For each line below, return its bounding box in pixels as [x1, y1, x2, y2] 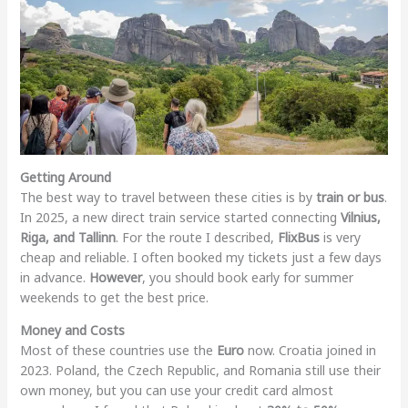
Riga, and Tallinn [19, 228, 116, 246]
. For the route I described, [115, 228, 278, 246]
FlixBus [277, 228, 320, 246]
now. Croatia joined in [243, 341, 376, 359]
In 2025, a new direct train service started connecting [19, 208, 341, 226]
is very [319, 228, 361, 246]
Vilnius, [340, 208, 381, 226]
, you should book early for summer [141, 268, 353, 286]
